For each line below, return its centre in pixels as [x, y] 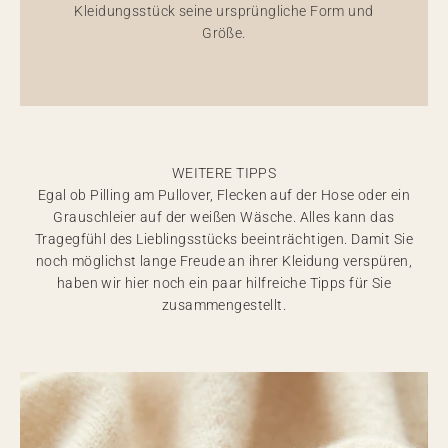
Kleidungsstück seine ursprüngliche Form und [224, 11]
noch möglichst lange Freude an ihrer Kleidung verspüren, [224, 261]
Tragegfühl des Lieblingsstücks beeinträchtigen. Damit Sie [224, 239]
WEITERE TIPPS [224, 173]
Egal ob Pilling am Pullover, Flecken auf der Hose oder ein [224, 195]
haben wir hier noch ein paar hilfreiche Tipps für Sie [224, 283]
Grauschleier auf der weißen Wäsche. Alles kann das [224, 217]
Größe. [224, 33]
